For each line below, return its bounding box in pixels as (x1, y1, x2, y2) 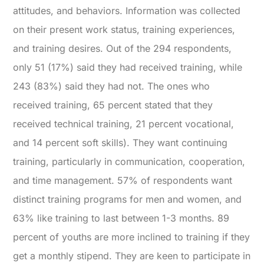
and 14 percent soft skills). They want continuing (13, 137, 228, 149)
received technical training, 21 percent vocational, (13, 118, 235, 130)
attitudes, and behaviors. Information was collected (13, 5, 241, 17)
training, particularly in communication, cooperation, (13, 156, 246, 168)
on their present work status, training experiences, (13, 24, 236, 36)
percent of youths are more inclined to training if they (13, 231, 250, 243)
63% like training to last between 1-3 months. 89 (13, 212, 230, 225)
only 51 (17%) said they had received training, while (13, 61, 243, 74)
